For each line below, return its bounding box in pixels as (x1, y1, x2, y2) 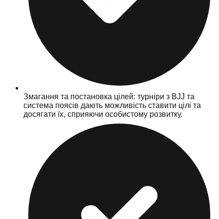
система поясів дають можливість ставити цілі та (23, 101, 201, 109)
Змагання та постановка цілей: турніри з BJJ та (23, 92, 195, 101)
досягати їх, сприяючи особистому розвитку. (23, 109, 182, 118)
